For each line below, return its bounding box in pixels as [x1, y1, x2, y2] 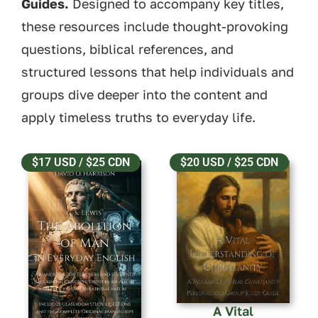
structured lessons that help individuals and [21, 64, 294, 80]
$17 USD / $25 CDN [32, 155, 130, 169]
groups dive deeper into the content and [21, 87, 268, 103]
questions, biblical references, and [21, 41, 234, 57]
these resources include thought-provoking [21, 18, 288, 35]
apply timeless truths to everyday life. [21, 109, 256, 126]
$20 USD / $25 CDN [180, 155, 278, 169]
